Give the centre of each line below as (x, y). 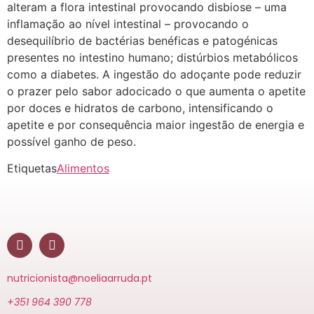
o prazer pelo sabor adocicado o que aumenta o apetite (156, 91)
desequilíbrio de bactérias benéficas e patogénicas (142, 41)
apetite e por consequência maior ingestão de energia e (156, 125)
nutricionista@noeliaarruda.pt (80, 279)
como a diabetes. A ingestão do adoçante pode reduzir (154, 74)
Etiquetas (32, 169)
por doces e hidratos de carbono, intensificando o (140, 108)
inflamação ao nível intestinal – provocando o (128, 24)
